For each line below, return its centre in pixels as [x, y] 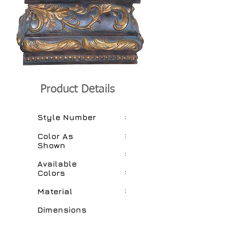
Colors [51, 173]
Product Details [78, 89]
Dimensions [62, 210]
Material [55, 191]
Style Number [67, 117]
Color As [55, 136]
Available [57, 164]
